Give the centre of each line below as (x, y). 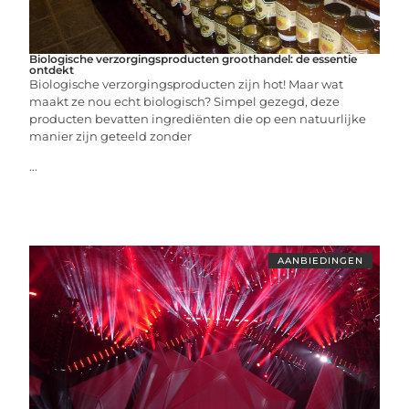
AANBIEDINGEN (320, 261)
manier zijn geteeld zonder (111, 136)
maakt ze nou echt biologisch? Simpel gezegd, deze (185, 101)
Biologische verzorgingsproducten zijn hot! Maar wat (187, 84)
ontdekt (52, 70)
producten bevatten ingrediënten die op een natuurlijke (198, 119)
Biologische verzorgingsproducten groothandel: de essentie (194, 59)
